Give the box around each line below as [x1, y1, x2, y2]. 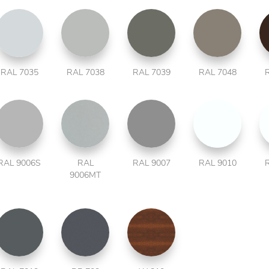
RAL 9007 [132, 157, 171, 169]
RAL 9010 [198, 157, 237, 169]
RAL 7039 [132, 67, 171, 79]
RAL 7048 [198, 67, 237, 79]
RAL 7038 [66, 67, 104, 79]
